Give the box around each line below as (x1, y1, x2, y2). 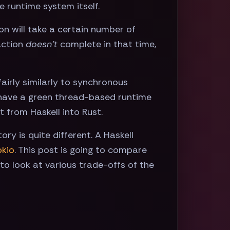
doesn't (26, 38, 57, 51)
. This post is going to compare (14, 144, 147, 157)
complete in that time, (57, 38, 156, 51)
